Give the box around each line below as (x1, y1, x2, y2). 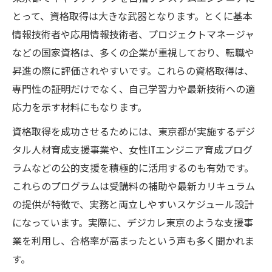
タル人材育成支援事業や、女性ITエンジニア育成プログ (12, 141, 253, 157)
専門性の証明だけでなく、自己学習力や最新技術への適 (12, 81, 255, 96)
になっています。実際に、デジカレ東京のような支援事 (12, 214, 253, 229)
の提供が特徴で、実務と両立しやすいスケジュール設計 (12, 196, 254, 211)
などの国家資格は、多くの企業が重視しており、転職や (12, 44, 254, 59)
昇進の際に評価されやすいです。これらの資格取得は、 (12, 63, 254, 78)
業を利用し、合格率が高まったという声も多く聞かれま (12, 233, 254, 248)
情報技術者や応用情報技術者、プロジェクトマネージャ (12, 26, 254, 41)
